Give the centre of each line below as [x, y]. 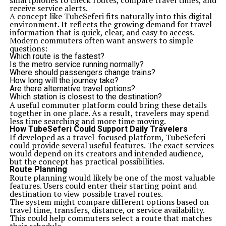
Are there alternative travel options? [72, 89]
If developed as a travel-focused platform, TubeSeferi [107, 137]
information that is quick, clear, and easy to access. [102, 32]
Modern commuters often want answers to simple [101, 40]
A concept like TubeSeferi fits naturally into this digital [110, 16]
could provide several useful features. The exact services [111, 145]
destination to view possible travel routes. [86, 194]
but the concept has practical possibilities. [87, 161]
